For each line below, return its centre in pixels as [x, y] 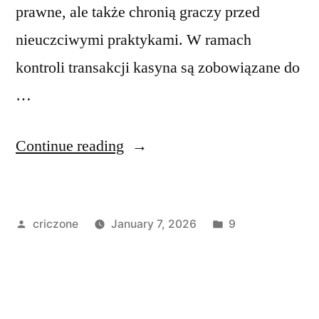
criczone [55, 224]
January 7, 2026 [153, 224]
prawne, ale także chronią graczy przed [138, 12]
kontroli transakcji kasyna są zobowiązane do [158, 67]
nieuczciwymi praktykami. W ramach [134, 40]
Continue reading [70, 146]
